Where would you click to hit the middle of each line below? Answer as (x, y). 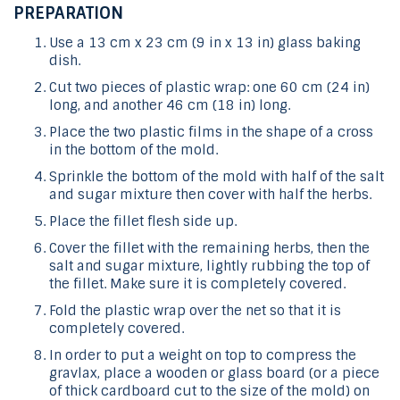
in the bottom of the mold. (133, 150)
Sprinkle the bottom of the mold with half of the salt (217, 177)
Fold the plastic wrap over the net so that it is (195, 311)
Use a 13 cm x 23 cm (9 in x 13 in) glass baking (205, 43)
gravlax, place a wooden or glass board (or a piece (214, 374)
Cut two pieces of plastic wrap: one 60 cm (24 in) (209, 88)
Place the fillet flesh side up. (143, 222)
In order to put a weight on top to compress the (203, 356)
